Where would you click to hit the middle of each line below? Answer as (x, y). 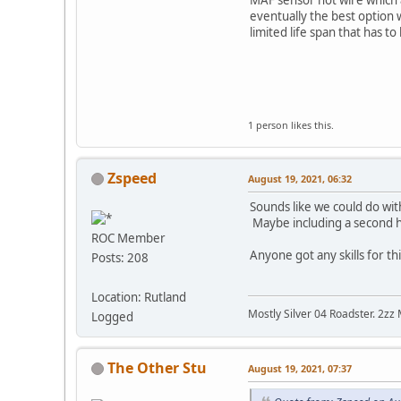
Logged (112, 316)
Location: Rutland (139, 297)
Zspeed (132, 178)
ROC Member (128, 238)
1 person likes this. (291, 124)
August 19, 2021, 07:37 (300, 368)
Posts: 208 (120, 257)
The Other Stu (157, 367)
